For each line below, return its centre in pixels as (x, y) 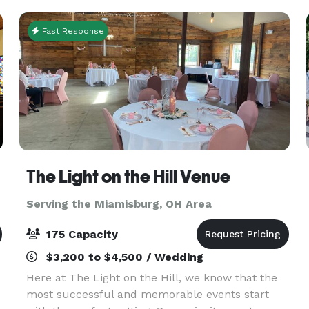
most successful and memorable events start (147, 294)
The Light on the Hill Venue (128, 177)
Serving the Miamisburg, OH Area (119, 204)
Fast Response (71, 31)
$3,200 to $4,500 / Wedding (123, 257)
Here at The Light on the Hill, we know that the (151, 278)
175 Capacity (80, 234)
